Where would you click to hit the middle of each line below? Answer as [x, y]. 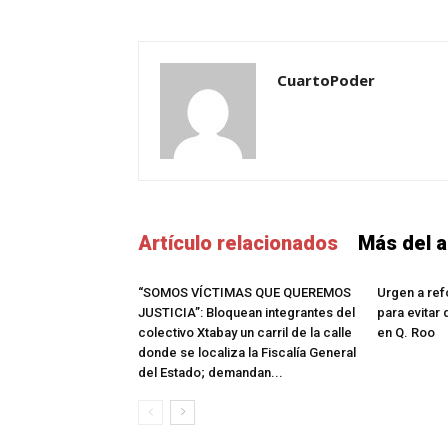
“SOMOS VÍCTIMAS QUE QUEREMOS [244, 292]
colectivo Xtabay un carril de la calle [245, 332]
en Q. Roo [406, 332]
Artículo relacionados [238, 243]
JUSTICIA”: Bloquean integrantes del [246, 312]
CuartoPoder [326, 80]
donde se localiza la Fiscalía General [247, 352]
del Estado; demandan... [210, 372]
